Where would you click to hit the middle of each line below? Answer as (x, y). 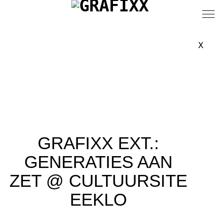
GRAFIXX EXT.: (99, 143)
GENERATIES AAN (99, 162)
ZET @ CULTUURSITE (99, 181)
